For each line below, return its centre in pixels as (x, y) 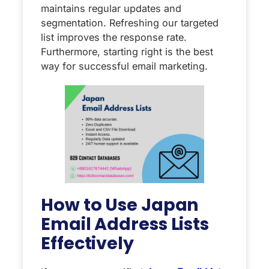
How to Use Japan (120, 204)
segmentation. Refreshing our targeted (130, 23)
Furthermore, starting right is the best (127, 52)
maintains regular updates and (111, 9)
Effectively (87, 243)
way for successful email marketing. (124, 66)
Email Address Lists (125, 224)
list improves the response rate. (114, 38)
